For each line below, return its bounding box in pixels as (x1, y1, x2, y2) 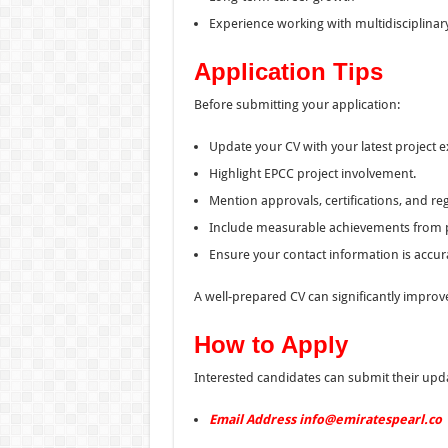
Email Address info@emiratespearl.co (208, 411, 442, 427)
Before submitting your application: (193, 96, 400, 112)
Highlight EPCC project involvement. (208, 165, 416, 181)
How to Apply (193, 330, 348, 358)
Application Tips (193, 57, 383, 85)
